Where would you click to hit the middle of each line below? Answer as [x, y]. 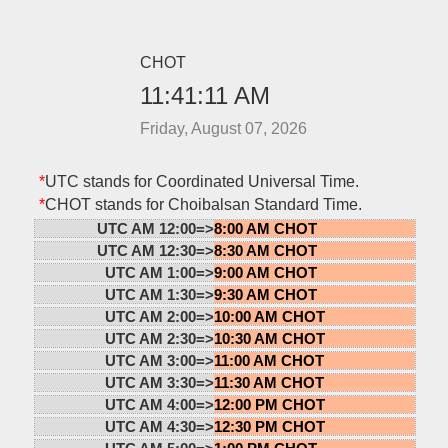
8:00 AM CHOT [265, 228]
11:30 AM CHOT [268, 382]
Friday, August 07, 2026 [224, 128]
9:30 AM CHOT [265, 294]
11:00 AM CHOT [268, 360]
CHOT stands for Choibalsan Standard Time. [203, 204]
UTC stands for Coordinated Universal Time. [201, 181]
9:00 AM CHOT [265, 272]
